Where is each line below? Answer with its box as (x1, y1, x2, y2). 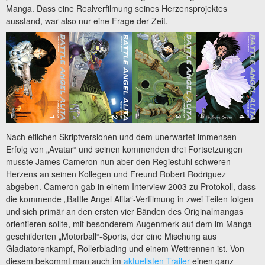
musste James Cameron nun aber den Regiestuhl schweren (6, 156, 231, 168)
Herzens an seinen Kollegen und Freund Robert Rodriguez (6, 168, 226, 180)
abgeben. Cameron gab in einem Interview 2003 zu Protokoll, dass (6, 180, 256, 193)
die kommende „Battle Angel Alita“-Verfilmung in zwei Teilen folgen (6, 193, 253, 205)
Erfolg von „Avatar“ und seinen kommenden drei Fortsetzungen (6, 143, 243, 156)
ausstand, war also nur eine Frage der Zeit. (6, 14, 168, 27)
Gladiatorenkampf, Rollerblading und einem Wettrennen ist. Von (6, 243, 244, 255)
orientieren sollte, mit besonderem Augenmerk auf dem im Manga (6, 218, 252, 230)
